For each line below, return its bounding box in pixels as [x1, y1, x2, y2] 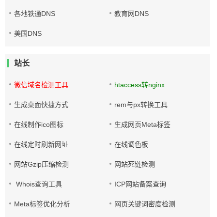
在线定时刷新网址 [14, 140, 68, 148]
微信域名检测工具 [14, 81, 68, 89]
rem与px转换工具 [114, 101, 168, 108]
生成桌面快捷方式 [14, 101, 68, 108]
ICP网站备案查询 [114, 180, 167, 188]
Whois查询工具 [14, 180, 62, 188]
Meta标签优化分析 [14, 200, 70, 208]
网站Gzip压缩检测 [14, 160, 69, 168]
